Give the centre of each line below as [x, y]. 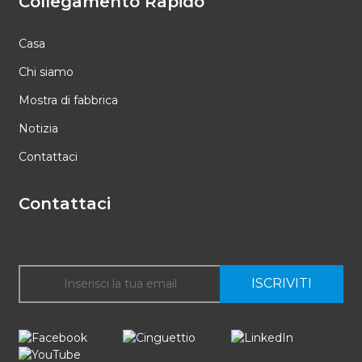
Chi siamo [46, 72]
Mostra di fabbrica [68, 100]
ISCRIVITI [282, 284]
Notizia [38, 128]
